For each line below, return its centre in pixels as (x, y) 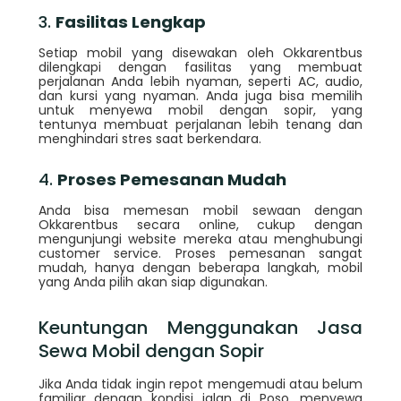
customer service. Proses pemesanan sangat (200, 253)
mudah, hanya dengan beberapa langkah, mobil (200, 267)
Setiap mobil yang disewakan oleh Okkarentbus (200, 52)
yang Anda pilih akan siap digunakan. (153, 282)
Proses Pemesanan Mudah (171, 180)
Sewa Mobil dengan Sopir (151, 350)
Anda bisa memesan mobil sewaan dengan (200, 210)
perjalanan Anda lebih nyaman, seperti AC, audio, (200, 81)
